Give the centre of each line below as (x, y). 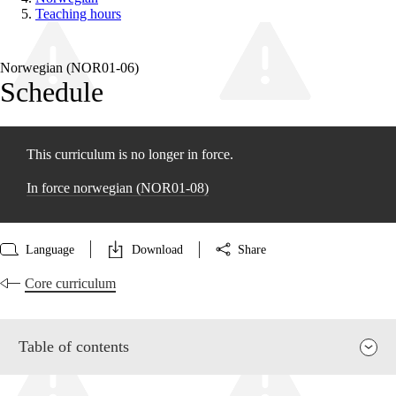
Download (157, 249)
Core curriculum (70, 284)
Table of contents (74, 347)
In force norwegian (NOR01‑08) (118, 188)
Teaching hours (78, 14)
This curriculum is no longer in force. (130, 155)
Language (50, 249)
